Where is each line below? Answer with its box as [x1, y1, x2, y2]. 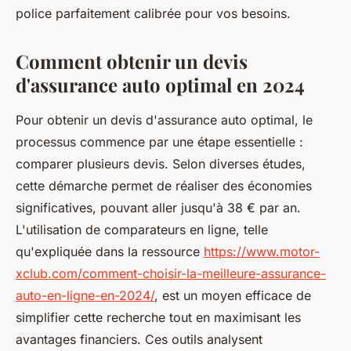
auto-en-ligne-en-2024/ [16, 287, 154, 303]
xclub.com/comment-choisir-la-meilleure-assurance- [16, 265, 326, 281]
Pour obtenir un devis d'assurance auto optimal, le [16, 111, 313, 128]
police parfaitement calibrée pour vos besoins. [16, 5, 291, 21]
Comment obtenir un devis [16, 48, 248, 74]
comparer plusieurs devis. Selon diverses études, [16, 155, 306, 172]
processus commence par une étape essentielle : [16, 133, 303, 150]
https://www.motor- [204, 243, 320, 259]
